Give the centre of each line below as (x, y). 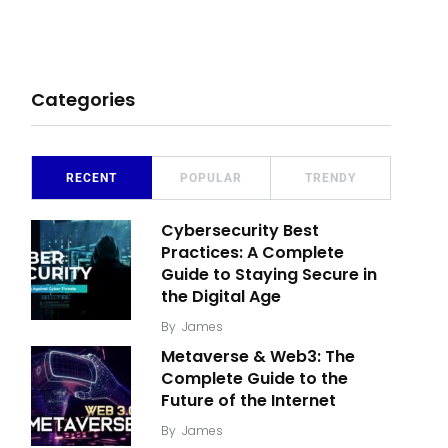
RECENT (91, 178)
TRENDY (331, 178)
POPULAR (211, 178)
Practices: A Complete (252, 253)
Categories (83, 100)
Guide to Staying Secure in (269, 275)
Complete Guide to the (254, 379)
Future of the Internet (248, 401)
